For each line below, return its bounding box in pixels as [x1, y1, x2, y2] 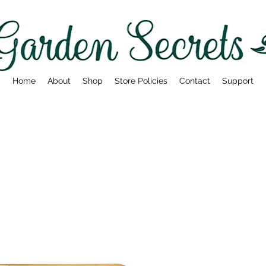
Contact [179, 76, 210, 86]
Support [222, 76, 254, 86]
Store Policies [115, 76, 167, 86]
